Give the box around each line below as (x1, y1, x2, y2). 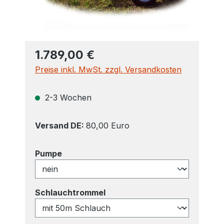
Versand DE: (35, 120, 86, 130)
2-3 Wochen (42, 92, 91, 102)
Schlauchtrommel (35, 187, 105, 197)
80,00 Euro (86, 120, 129, 130)
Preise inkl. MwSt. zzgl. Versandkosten (35, 64, 181, 74)
